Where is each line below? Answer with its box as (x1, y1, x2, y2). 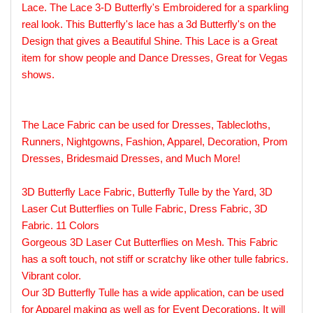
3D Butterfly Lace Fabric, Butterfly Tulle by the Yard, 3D (22, 185, 272, 198)
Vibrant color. (22, 269, 81, 282)
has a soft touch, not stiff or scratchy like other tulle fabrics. (22, 252, 289, 265)
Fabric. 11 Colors (22, 219, 99, 231)
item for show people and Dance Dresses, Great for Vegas (22, 51, 288, 64)
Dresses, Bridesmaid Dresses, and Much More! (22, 152, 240, 164)
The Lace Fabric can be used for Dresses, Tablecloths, (22, 118, 270, 131)
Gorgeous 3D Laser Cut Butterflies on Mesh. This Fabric (22, 235, 278, 248)
